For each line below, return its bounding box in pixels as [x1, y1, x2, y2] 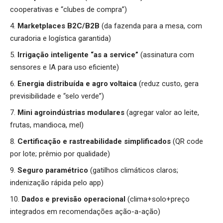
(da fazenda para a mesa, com [102, 21, 202, 30]
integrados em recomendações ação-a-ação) [10, 207, 160, 216]
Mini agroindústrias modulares [17, 108, 126, 117]
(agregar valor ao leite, [126, 108, 199, 117]
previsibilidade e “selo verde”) [10, 91, 104, 101]
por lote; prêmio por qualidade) [10, 149, 110, 158]
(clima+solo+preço [127, 194, 190, 204]
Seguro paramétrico [17, 165, 90, 175]
